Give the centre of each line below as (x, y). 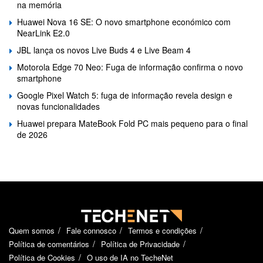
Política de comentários (49, 244)
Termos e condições (162, 231)
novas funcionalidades (58, 107)
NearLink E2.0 (43, 33)
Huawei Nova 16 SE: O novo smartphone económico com (124, 22)
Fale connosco (91, 231)
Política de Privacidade (140, 244)
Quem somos (32, 231)
